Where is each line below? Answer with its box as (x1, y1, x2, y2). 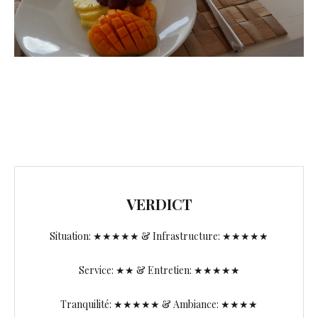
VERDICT (126, 193, 192, 214)
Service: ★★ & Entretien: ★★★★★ (78, 263, 240, 277)
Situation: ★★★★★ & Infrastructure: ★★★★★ (50, 229, 268, 243)
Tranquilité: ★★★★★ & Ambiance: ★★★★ (60, 297, 258, 311)
